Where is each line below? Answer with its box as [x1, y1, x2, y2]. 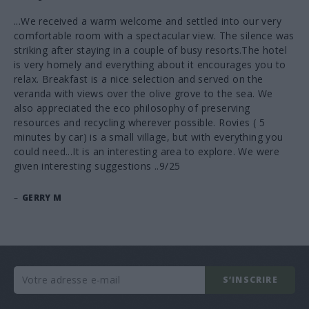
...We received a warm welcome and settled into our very [14, 14, 281, 28]
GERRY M [21, 192, 62, 203]
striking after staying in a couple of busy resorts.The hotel [14, 43, 287, 57]
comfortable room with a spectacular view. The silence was [14, 29, 295, 42]
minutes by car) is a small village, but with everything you [14, 130, 283, 143]
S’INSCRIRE [222, 274, 278, 286]
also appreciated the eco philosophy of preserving [14, 101, 250, 114]
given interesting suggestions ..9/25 [14, 159, 181, 172]
